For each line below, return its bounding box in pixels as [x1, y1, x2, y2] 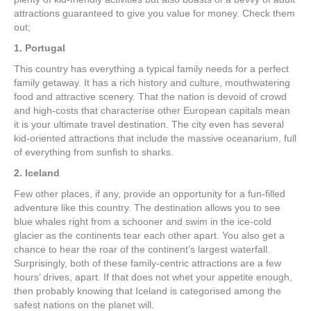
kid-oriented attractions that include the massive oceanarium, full [14, 133, 296, 144]
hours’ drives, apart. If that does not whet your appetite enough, [14, 271, 292, 283]
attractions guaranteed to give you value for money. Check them [14, 8, 295, 19]
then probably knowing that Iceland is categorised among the [14, 285, 281, 296]
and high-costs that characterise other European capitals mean [14, 105, 290, 116]
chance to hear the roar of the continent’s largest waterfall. [14, 244, 270, 255]
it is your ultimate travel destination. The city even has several [14, 119, 284, 130]
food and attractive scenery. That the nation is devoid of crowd [14, 91, 287, 102]
